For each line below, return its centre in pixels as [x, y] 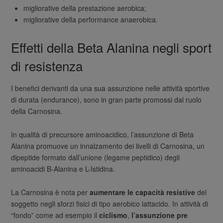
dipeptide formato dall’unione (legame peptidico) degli [96, 157]
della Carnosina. [37, 111]
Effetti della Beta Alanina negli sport [111, 47]
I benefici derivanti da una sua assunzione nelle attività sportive [111, 88]
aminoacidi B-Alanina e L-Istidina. [63, 168]
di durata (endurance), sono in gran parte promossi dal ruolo [107, 99]
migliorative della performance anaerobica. [91, 20]
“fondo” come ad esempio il [55, 215]
